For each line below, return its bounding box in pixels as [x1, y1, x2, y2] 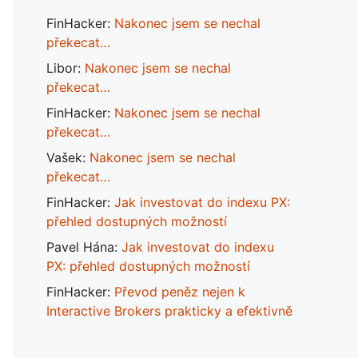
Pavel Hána [46, 239, 114, 255]
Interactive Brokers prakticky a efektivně [46, 303, 292, 319]
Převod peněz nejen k [114, 284, 245, 300]
